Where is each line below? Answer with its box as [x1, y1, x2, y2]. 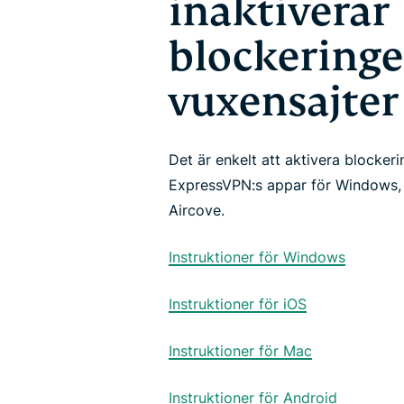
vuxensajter [169, 78, 399, 127]
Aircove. [169, 201, 225, 219]
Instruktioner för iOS [169, 295, 307, 313]
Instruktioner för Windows [169, 248, 345, 266]
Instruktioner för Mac [169, 342, 312, 360]
